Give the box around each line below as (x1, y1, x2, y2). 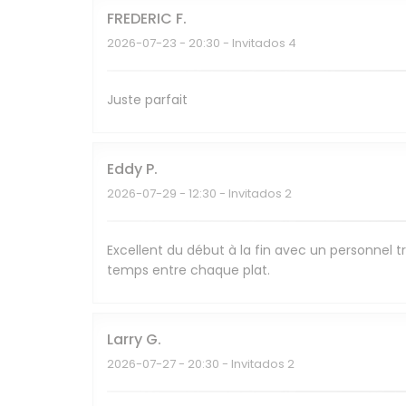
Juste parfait (107, 91, 188, 110)
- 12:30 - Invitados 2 (177, 185, 292, 203)
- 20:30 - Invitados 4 (177, 34, 296, 53)
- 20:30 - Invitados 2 (176, 355, 295, 373)
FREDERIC (107, 8, 172, 30)
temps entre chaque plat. (107, 261, 270, 280)
